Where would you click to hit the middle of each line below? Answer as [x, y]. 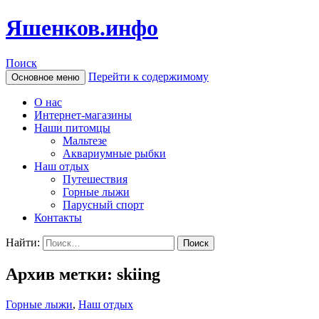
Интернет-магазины [83, 115]
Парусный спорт [103, 204]
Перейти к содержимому [148, 76]
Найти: [23, 242]
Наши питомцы [72, 127]
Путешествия [95, 179]
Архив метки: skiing [83, 274]
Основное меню [46, 77]
